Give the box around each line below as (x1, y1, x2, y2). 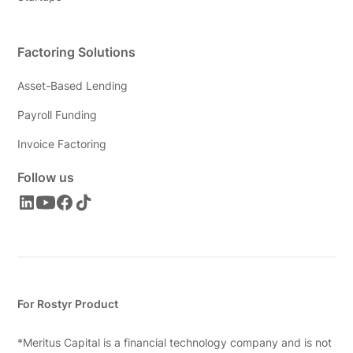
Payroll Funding (17, 108, 98, 122)
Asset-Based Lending (17, 79, 128, 93)
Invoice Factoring (17, 137, 107, 151)
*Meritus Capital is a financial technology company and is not (17, 336, 333, 350)
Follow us (17, 169, 75, 186)
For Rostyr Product (17, 297, 119, 311)
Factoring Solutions (17, 44, 136, 61)
